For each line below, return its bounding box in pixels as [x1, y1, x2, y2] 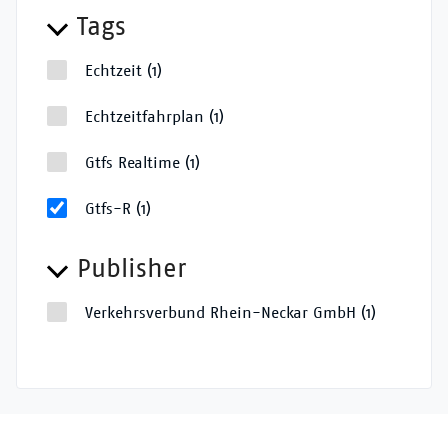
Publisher [77, 256, 186, 282]
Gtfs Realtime [85, 155, 180, 171]
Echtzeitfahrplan [85, 109, 204, 125]
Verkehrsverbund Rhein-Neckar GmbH [85, 305, 356, 322]
